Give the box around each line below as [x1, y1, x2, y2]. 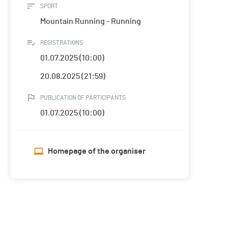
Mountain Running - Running [40, 17, 141, 26]
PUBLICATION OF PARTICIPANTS [40, 95, 126, 101]
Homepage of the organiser [48, 147, 146, 156]
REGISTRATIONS [40, 40, 83, 46]
